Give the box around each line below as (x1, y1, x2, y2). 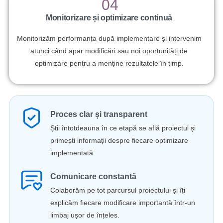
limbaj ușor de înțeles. (50, 211, 120, 220)
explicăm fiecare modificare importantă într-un (50, 199, 196, 207)
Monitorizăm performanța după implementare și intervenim (16, 34, 202, 43)
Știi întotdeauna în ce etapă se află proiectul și (50, 124, 196, 132)
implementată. (50, 149, 96, 157)
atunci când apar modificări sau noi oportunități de (30, 47, 188, 55)
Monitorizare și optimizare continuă (45, 13, 173, 22)
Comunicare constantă (50, 172, 137, 181)
